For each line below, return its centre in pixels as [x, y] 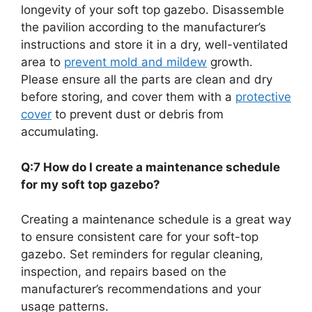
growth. [230, 62]
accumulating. [60, 132]
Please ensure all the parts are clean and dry [147, 80]
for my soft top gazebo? [91, 184]
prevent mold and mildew [135, 62]
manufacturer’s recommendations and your [141, 289]
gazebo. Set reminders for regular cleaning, [142, 255]
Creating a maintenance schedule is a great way [156, 220]
